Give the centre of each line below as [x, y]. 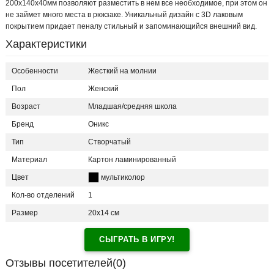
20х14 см [104, 213]
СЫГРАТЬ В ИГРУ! [137, 240]
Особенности [35, 71]
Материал [29, 160]
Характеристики [46, 44]
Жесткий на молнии [122, 71]
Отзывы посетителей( [61, 263]
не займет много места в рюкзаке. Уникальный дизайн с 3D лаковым [124, 15]
